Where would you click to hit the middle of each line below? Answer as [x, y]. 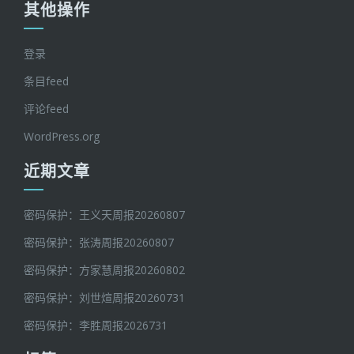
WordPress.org [62, 136]
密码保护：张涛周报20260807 [99, 242]
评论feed [46, 109]
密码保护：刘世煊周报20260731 [104, 298]
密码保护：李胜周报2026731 [96, 325]
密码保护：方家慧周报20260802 [104, 270]
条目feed [46, 81]
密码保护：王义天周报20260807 [104, 215]
